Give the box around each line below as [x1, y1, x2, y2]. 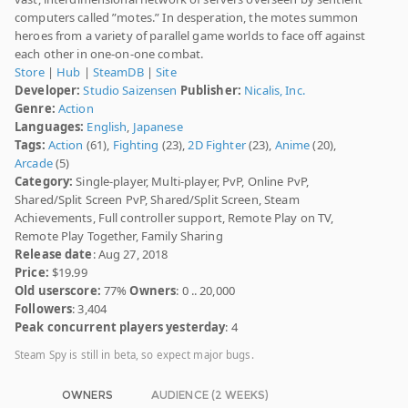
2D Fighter [188, 137, 246, 154]
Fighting [112, 137, 159, 154]
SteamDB [92, 64, 144, 81]
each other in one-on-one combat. [15, 46, 204, 63]
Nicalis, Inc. [244, 82, 305, 99]
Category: [15, 173, 74, 190]
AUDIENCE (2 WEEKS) [150, 388, 270, 403]
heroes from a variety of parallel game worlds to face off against [15, 27, 366, 45]
